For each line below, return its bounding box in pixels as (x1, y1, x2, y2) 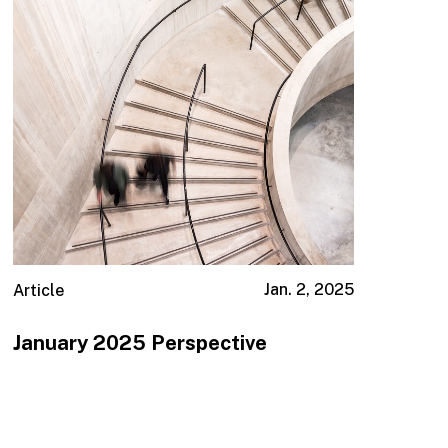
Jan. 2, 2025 (263, 280, 354, 300)
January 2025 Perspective (13, 330, 268, 355)
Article (13, 281, 65, 301)
